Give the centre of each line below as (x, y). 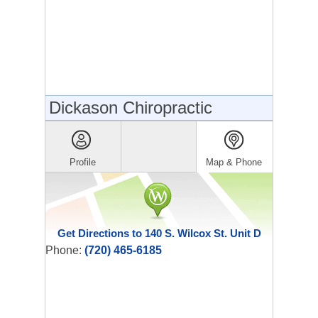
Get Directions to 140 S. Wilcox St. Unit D (159, 233)
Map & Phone (234, 162)
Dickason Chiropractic (131, 108)
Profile (83, 162)
